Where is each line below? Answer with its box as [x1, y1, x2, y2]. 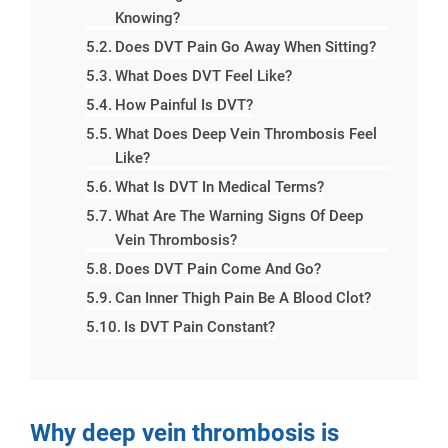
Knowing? [114, 9, 180, 27]
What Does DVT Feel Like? [114, 67, 292, 85]
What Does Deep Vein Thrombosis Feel [114, 125, 377, 143]
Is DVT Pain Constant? [123, 318, 275, 336]
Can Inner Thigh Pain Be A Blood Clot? [114, 289, 371, 307]
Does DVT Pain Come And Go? [114, 260, 321, 278]
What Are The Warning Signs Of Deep [114, 207, 363, 225]
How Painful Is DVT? [114, 96, 253, 114]
